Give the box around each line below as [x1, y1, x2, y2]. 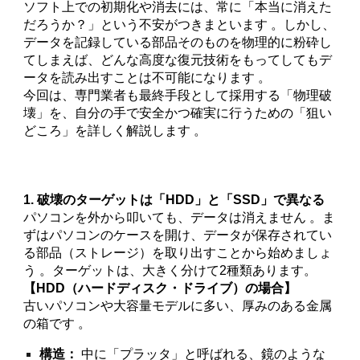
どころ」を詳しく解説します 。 [23, 124, 207, 137]
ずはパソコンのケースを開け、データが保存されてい [23, 228, 333, 242]
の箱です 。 [23, 317, 92, 330]
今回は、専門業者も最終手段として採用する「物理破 [23, 88, 333, 102]
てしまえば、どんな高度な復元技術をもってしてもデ [23, 53, 333, 67]
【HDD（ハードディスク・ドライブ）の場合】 [23, 281, 297, 295]
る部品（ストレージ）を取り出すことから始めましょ [23, 246, 333, 260]
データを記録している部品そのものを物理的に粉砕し [23, 35, 333, 49]
